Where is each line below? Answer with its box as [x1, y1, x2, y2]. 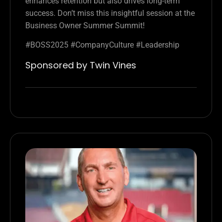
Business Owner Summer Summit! [25, 20, 145, 30]
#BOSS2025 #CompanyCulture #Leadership [25, 40, 179, 50]
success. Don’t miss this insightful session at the [25, 8, 195, 18]
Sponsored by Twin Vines [25, 58, 136, 71]
